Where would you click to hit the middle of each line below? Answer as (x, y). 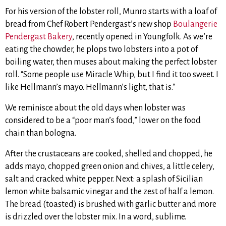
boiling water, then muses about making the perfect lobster (111, 62)
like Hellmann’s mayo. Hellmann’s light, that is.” (90, 88)
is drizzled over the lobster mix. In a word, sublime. (96, 217)
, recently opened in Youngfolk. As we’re (142, 37)
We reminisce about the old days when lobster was (95, 108)
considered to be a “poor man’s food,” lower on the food (103, 121)
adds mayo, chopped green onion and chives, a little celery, (110, 167)
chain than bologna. (41, 133)
